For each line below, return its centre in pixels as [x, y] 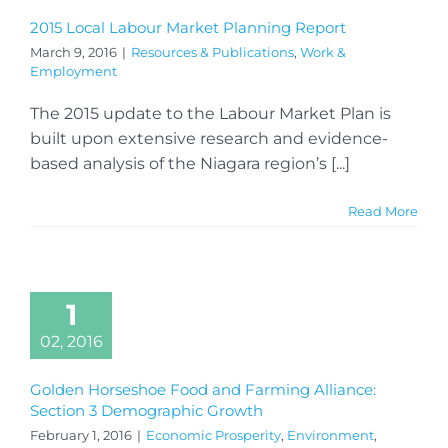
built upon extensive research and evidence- [209, 138]
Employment [73, 70]
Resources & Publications [212, 51]
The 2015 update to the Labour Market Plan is [210, 113]
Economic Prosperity [213, 434]
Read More [383, 210]
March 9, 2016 [73, 51]
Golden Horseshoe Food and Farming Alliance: [203, 389]
